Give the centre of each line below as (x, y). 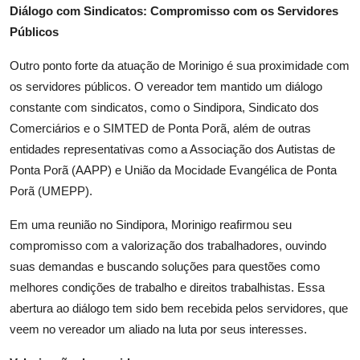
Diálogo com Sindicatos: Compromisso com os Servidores (174, 10)
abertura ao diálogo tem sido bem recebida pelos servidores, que (179, 308)
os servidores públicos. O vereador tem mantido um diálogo (166, 86)
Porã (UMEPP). (53, 190)
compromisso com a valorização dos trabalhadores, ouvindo (168, 245)
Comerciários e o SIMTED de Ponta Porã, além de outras (160, 128)
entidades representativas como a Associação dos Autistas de (172, 149)
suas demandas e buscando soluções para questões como (165, 266)
